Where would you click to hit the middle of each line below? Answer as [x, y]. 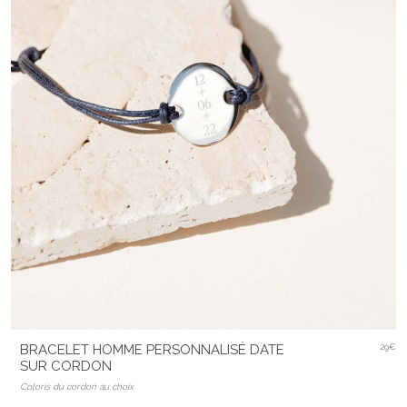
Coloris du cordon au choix [77, 387]
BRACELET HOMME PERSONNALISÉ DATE [152, 350]
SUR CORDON [66, 367]
